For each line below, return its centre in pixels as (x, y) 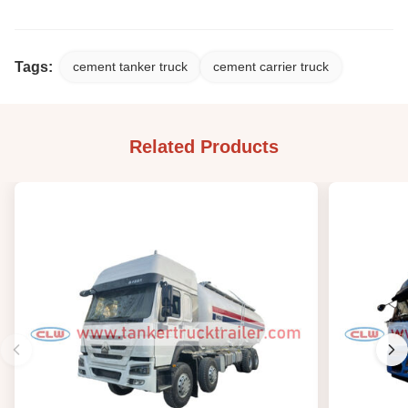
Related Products (204, 147)
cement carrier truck (271, 67)
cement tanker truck (130, 67)
